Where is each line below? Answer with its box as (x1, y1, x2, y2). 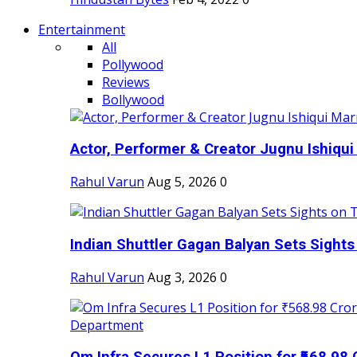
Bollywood (102, 90, 164, 108)
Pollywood (102, 55, 163, 73)
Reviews (102, 73, 150, 91)
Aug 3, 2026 (147, 268, 217, 286)
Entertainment (38, 20, 125, 38)
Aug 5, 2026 (147, 173, 217, 191)
